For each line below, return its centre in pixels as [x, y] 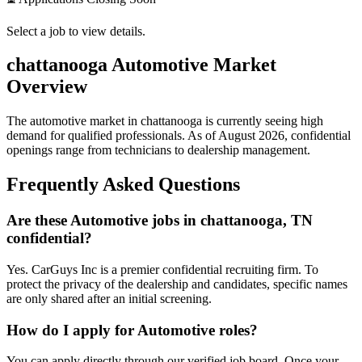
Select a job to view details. [76, 31]
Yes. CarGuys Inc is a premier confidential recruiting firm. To [162, 269]
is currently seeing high [263, 121]
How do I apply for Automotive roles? [132, 330]
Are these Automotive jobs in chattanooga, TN [160, 221]
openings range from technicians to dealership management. [158, 150]
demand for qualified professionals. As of [112, 136]
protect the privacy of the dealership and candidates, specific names [177, 284]
